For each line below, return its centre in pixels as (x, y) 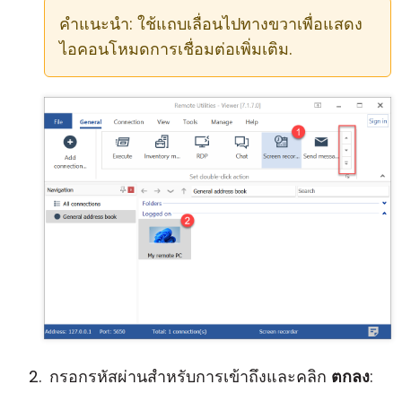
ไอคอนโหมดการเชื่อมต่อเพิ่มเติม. (175, 49)
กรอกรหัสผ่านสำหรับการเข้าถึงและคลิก (190, 376)
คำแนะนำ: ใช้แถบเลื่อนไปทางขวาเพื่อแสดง (211, 24)
